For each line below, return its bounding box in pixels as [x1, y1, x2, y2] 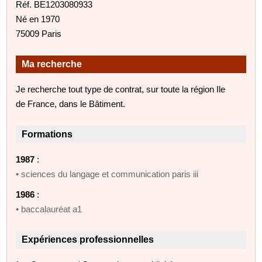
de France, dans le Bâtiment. [16, 98, 126, 109]
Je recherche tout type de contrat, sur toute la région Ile [16, 84, 226, 94]
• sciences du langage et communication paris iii [16, 168, 199, 179]
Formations [22, 129, 73, 139]
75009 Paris [16, 28, 62, 39]
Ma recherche [22, 58, 82, 69]
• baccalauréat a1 [16, 204, 82, 214]
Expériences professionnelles [22, 234, 154, 244]
